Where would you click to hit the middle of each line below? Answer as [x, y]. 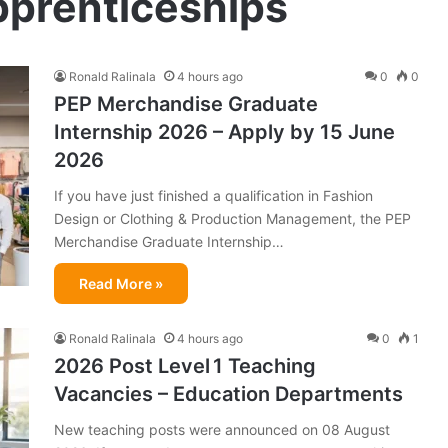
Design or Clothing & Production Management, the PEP [232, 218]
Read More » [121, 283]
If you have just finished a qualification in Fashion [213, 195]
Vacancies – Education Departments [228, 393]
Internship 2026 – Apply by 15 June [224, 131]
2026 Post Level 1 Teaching [185, 365]
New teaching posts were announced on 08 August [222, 429]
